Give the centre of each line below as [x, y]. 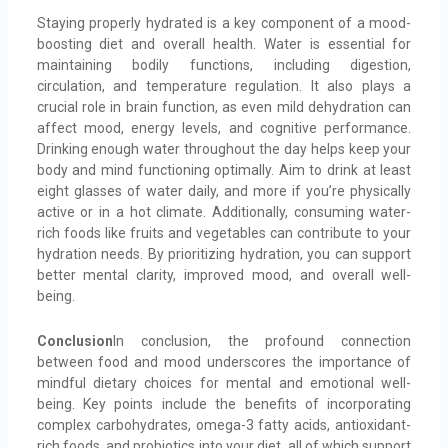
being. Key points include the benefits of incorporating [224, 404]
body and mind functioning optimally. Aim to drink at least [224, 169]
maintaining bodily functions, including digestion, [224, 64]
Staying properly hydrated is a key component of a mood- [224, 22]
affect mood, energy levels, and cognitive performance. [224, 127]
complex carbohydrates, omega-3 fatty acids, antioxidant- [224, 425]
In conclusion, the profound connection [262, 341]
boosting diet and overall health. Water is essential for [224, 43]
